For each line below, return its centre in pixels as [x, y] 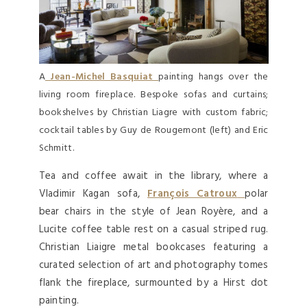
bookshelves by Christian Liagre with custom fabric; [153, 113]
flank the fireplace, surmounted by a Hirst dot [153, 283]
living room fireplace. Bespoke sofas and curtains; [153, 95]
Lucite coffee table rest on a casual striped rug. [153, 230]
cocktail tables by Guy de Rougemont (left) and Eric [153, 131]
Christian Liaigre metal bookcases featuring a [153, 248]
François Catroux [193, 194]
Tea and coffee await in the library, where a [153, 176]
